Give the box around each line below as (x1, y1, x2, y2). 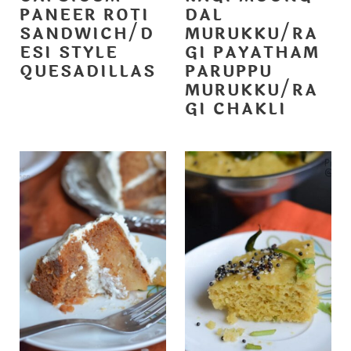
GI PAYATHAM (185, 41, 320, 66)
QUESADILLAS (19, 60, 156, 85)
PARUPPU (185, 60, 273, 85)
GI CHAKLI (185, 97, 287, 122)
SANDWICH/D (19, 22, 154, 47)
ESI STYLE (19, 41, 118, 66)
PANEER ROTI (19, 3, 150, 28)
